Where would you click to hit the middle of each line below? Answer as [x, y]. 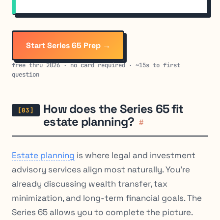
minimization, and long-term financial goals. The [107, 198]
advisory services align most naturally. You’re [101, 170]
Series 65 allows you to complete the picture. [102, 212]
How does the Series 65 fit [113, 109]
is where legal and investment [135, 155]
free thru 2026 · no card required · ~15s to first [96, 65]
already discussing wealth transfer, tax [90, 184]
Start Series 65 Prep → [68, 45]
